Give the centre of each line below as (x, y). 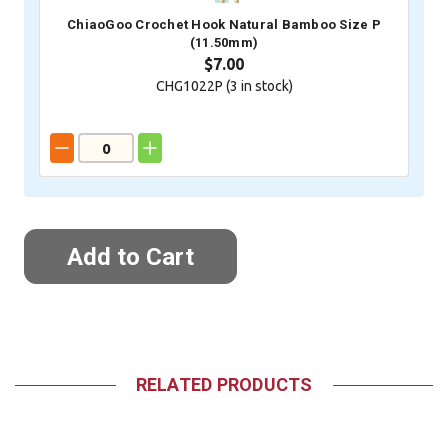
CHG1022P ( (192, 86)
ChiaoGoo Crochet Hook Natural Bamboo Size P (224, 25)
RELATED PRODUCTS (224, 385)
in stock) (265, 86)
